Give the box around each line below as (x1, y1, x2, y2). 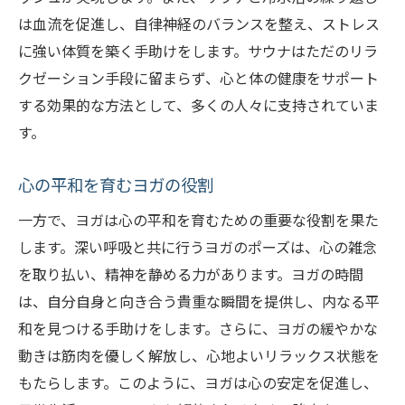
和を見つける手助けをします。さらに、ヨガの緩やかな (18, 317, 378, 340)
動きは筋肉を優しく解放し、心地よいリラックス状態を (18, 344, 380, 367)
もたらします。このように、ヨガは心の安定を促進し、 (18, 372, 378, 394)
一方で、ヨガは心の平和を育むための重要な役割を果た (18, 209, 379, 231)
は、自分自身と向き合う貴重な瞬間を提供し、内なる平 (18, 290, 380, 313)
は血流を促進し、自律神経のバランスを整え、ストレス (18, 13, 380, 35)
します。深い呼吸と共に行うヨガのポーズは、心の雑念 (18, 236, 377, 259)
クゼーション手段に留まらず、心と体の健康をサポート (18, 67, 379, 89)
